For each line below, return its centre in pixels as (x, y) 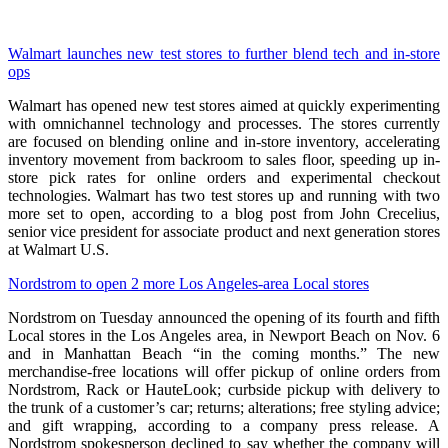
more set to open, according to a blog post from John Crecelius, (224, 214)
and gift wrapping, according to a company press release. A (224, 426)
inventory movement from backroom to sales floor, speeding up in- (224, 160)
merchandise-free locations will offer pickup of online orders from (224, 372)
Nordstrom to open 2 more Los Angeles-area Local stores (188, 284)
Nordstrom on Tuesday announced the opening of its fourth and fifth (224, 318)
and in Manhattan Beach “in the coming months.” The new (224, 354)
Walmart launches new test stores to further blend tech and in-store (224, 54)
